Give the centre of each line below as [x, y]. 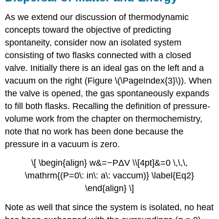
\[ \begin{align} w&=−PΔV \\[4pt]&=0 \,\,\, [109, 163]
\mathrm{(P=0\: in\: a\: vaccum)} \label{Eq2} [109, 176]
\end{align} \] [109, 188]
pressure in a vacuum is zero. [63, 144]
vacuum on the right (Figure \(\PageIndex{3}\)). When [109, 80]
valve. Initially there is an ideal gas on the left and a [105, 68]
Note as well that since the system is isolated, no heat [109, 208]
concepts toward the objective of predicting [88, 30]
